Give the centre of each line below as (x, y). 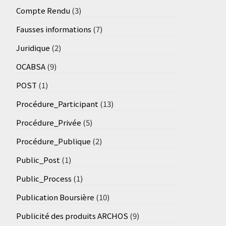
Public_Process (44, 178)
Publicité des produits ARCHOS (72, 215)
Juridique (33, 47)
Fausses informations (53, 29)
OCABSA (31, 66)
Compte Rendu (43, 10)
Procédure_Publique (53, 141)
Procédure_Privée (48, 122)
